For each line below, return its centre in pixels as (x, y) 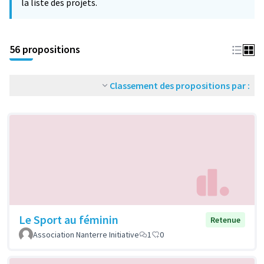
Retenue (225, 220)
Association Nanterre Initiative (86, 235)
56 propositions (45, 49)
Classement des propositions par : (180, 85)
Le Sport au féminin (69, 220)
